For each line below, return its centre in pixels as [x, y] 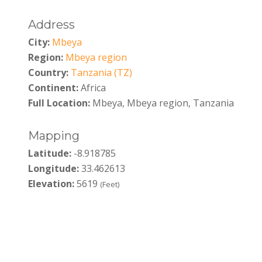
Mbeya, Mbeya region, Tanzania [162, 103]
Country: [48, 73]
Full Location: [59, 103]
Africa [92, 88]
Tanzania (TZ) [101, 73]
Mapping [54, 135]
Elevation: [51, 183]
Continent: [53, 88]
